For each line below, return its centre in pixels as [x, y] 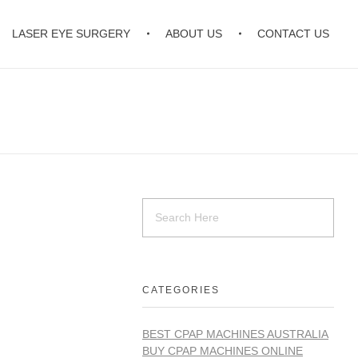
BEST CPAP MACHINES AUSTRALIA [235, 334]
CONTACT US [294, 34]
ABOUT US [194, 34]
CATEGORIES [181, 290]
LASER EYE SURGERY [72, 34]
